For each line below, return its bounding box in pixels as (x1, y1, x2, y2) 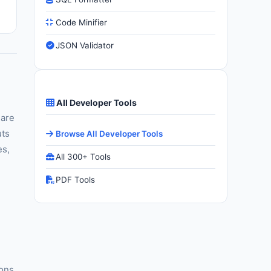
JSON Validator (56, 41, 114, 51)
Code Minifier (56, 18, 108, 28)
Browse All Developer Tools (56, 128, 163, 139)
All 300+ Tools (56, 151, 111, 162)
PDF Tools (56, 174, 96, 184)
